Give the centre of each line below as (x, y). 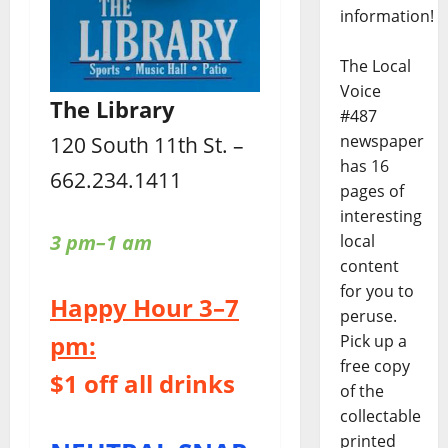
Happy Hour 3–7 (144, 308)
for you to (376, 291)
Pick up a (373, 341)
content (369, 266)
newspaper (381, 141)
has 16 (364, 166)
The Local (375, 66)
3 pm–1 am (101, 243)
